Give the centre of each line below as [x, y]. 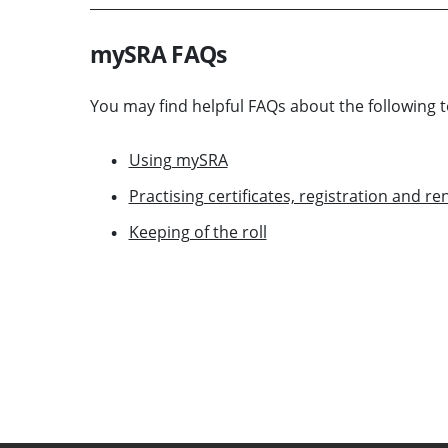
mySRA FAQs [158, 53]
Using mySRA [178, 159]
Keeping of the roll [197, 231]
